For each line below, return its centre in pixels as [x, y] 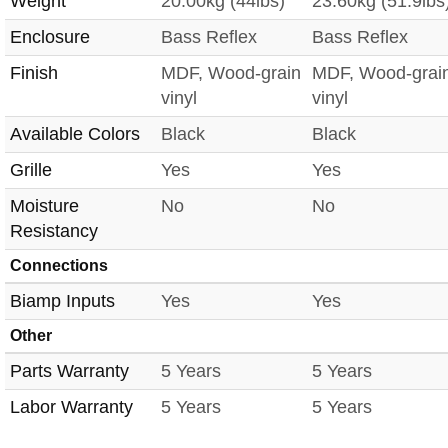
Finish [34, 72]
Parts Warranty [69, 370]
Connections [59, 265]
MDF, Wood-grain [231, 72]
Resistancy [54, 230]
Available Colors [75, 133]
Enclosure [50, 36]
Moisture [44, 205]
